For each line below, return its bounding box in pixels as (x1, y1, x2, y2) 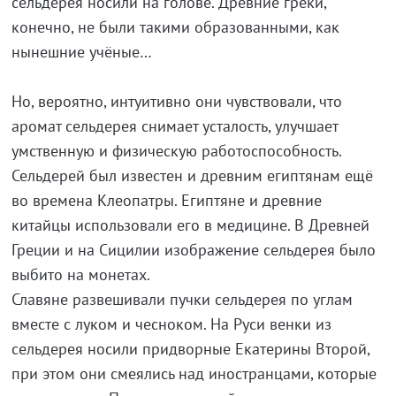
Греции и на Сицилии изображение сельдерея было (11, 240, 376, 260)
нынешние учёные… (11, 42, 152, 62)
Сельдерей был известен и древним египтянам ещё (11, 165, 373, 186)
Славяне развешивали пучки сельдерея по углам (11, 289, 353, 309)
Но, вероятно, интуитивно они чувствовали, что (11, 91, 342, 111)
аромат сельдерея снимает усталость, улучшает (11, 116, 338, 136)
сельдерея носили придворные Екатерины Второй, (11, 339, 369, 359)
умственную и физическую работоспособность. (11, 141, 341, 161)
